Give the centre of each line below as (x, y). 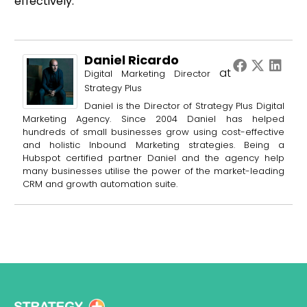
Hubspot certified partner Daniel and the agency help (153, 158)
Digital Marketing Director (147, 73)
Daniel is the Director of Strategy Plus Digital (184, 106)
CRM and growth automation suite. (100, 184)
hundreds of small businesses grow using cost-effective (153, 132)
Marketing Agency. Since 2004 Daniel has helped (153, 119)
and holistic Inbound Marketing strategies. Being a (153, 145)
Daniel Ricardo (132, 60)
